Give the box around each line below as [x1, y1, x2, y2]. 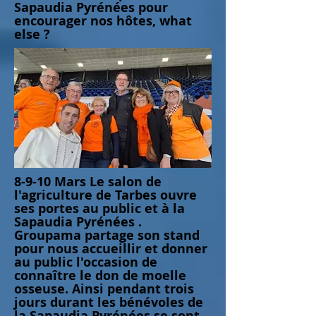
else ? [14, 25, 50, 43]
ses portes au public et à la [14, 200, 185, 217]
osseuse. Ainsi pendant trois [14, 280, 194, 298]
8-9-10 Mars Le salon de [14, 173, 162, 190]
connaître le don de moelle [14, 267, 186, 284]
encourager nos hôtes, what [14, 12, 192, 30]
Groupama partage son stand [14, 226, 200, 244]
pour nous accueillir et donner [14, 240, 207, 257]
